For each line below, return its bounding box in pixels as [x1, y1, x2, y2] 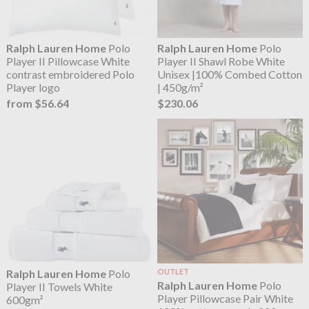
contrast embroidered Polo [6, 67, 134, 81]
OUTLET [157, 266, 190, 276]
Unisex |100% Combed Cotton [157, 67, 303, 81]
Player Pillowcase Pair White [157, 291, 294, 305]
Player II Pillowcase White [6, 54, 130, 68]
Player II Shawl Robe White [157, 54, 286, 68]
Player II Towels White [6, 279, 112, 293]
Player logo [6, 80, 60, 94]
